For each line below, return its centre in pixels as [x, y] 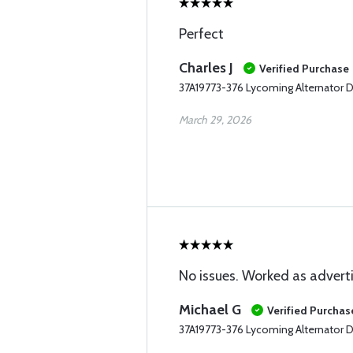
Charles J [206, 68]
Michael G [210, 310]
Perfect [201, 34]
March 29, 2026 [215, 120]
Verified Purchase [304, 69]
